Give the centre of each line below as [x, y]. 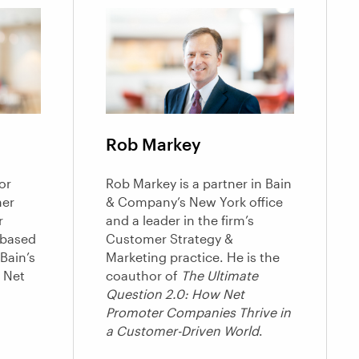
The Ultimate [220, 276]
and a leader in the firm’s [180, 220]
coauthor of [144, 276]
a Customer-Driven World [183, 331]
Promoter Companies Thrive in [199, 313]
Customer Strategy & [170, 239]
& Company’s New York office [195, 202]
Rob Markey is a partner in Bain [199, 184]
